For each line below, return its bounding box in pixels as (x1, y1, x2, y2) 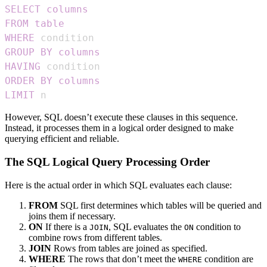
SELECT (5, 4, 41, 15)
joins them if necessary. (29, 210, 116, 221)
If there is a (43, 221, 89, 232)
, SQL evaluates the (108, 221, 184, 232)
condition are (202, 253, 253, 264)
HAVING (5, 61, 41, 73)
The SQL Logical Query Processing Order (5, 156, 210, 169)
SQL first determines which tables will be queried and (58, 200, 262, 210)
